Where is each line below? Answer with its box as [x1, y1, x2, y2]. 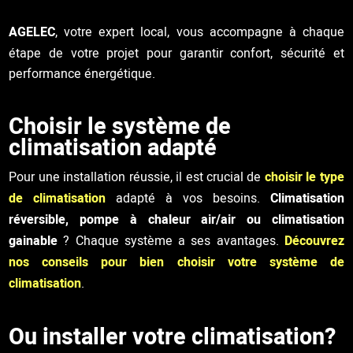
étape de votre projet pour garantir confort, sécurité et [9, 43, 344, 61]
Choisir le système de [9, 110, 232, 143]
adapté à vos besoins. [116, 188, 270, 206]
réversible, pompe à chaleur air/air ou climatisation [9, 210, 344, 229]
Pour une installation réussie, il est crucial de [9, 167, 265, 185]
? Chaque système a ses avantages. [58, 231, 284, 249]
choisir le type [264, 167, 344, 186]
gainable [9, 231, 58, 250]
